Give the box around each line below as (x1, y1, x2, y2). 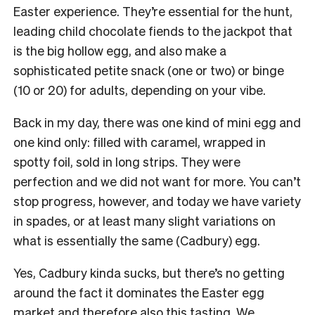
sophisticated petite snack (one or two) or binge (13, 61, 284, 78)
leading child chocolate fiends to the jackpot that (13, 22, 292, 39)
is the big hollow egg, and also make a (13, 41, 226, 58)
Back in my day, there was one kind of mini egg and (13, 113, 301, 130)
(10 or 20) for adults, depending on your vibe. (13, 81, 269, 98)
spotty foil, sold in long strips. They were (13, 153, 240, 169)
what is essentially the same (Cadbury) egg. (13, 231, 263, 248)
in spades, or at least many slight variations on (13, 212, 276, 229)
